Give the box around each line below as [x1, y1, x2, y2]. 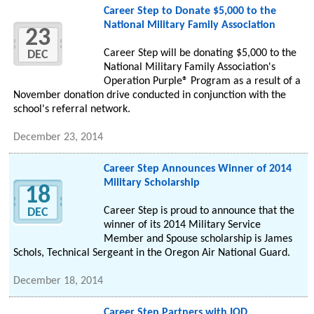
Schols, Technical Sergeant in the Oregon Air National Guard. [13, 247, 291, 259]
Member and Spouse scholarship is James [103, 233, 292, 245]
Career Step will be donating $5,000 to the [103, 48, 296, 60]
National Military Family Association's [103, 62, 275, 74]
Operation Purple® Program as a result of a [103, 76, 301, 88]
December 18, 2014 [13, 275, 104, 287]
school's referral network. [13, 104, 131, 116]
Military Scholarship [103, 177, 200, 189]
